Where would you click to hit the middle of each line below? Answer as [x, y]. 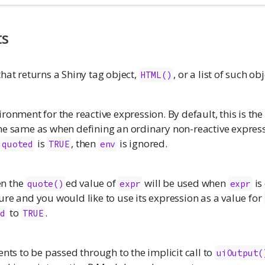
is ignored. [142, 143]
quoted [17, 144]
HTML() [156, 75]
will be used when [185, 183]
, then [85, 143]
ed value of [92, 183]
